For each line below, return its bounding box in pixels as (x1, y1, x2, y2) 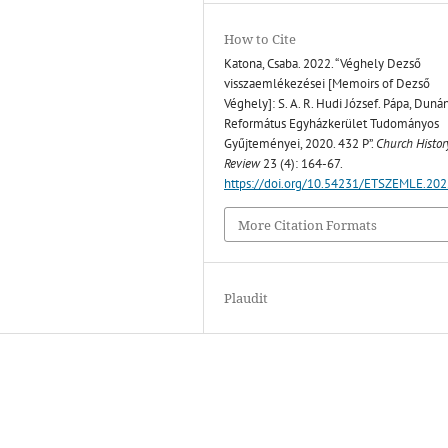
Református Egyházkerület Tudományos (224, 115, 440, 133)
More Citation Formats (238, 215, 378, 234)
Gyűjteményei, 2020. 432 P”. (224, 135, 377, 153)
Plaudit (224, 288, 269, 307)
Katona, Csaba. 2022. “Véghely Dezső (224, 55, 422, 73)
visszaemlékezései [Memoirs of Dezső (224, 75, 431, 93)
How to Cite (224, 30, 297, 49)
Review (224, 155, 261, 173)
